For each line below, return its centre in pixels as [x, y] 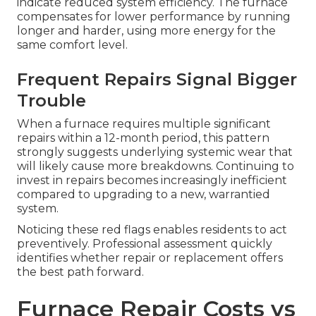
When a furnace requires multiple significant [144, 124]
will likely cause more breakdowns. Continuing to [156, 166]
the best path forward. [80, 272]
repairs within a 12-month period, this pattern [143, 138]
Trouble [51, 101]
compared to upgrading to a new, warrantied [144, 195]
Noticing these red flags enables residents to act [152, 230]
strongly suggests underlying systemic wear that [155, 152]
